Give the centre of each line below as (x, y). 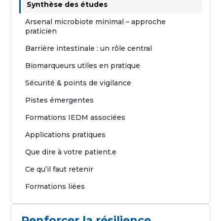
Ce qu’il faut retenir (59, 169)
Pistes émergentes (60, 100)
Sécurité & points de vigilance (78, 83)
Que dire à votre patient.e (71, 152)
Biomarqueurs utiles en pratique (83, 65)
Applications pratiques (66, 134)
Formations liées (55, 186)
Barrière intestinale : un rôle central (89, 48)
